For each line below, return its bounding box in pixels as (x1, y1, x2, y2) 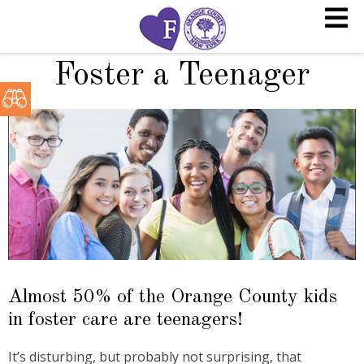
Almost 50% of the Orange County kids (8, 287, 337, 307)
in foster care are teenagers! (8, 310, 243, 330)
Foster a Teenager (54, 60, 310, 93)
